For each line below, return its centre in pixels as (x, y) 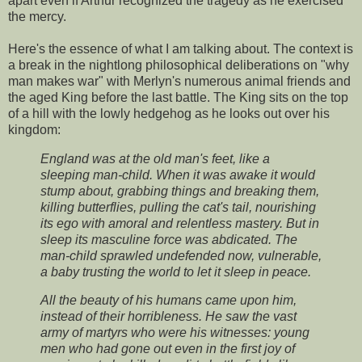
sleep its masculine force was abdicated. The (169, 239)
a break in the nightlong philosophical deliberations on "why (179, 65)
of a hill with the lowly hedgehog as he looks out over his (169, 113)
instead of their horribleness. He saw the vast (168, 317)
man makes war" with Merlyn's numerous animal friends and (179, 81)
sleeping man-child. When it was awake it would (178, 175)
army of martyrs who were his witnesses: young (175, 333)
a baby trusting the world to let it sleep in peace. (176, 271)
